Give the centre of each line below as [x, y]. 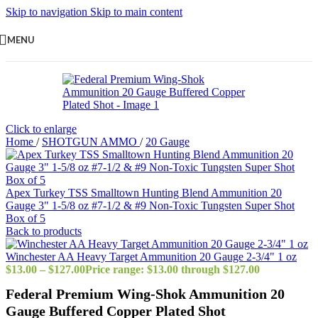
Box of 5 [26, 218]
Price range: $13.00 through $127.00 [172, 269]
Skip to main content [136, 12]
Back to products [44, 231]
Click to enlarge [41, 129]
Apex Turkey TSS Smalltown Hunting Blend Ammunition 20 [144, 193]
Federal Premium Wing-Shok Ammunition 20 [145, 294]
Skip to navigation [48, 12]
